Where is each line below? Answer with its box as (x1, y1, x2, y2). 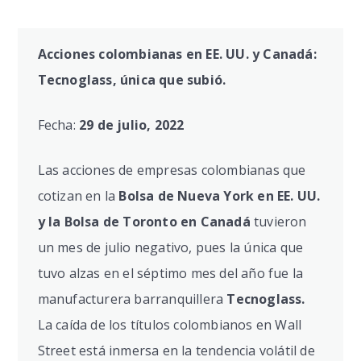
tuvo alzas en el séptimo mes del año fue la (37, 264, 304, 283)
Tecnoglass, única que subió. (37, 71, 226, 89)
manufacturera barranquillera (37, 290, 227, 309)
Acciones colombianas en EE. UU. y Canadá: (37, 45, 317, 64)
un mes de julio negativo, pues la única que (37, 239, 304, 257)
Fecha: (37, 116, 79, 135)
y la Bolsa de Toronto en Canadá (37, 213, 251, 231)
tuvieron (250, 213, 307, 231)
